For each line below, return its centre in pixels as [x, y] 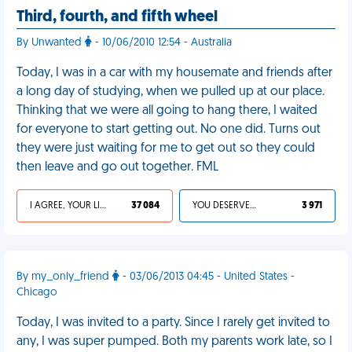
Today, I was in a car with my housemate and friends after [174, 73]
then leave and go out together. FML [117, 167]
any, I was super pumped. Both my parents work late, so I [174, 342]
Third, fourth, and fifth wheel [117, 17]
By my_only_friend [64, 277]
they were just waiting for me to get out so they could [166, 148]
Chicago [37, 293]
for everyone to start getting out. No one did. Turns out [169, 130]
